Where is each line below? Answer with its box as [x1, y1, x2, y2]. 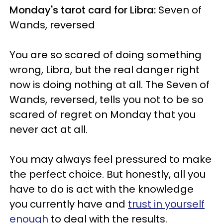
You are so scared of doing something [9, 48, 202, 62]
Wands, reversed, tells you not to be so [9, 93, 204, 107]
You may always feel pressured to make [9, 152, 212, 167]
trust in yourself [128, 197, 205, 212]
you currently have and [9, 197, 128, 212]
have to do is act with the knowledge [9, 182, 194, 197]
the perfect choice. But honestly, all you [9, 167, 206, 182]
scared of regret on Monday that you [9, 108, 196, 122]
